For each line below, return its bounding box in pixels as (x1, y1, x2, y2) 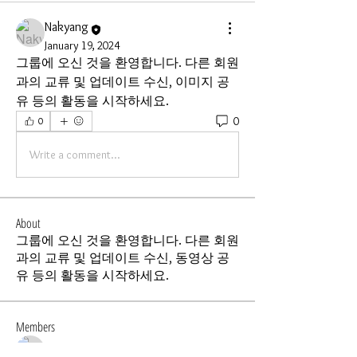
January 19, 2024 (45, 38, 120, 53)
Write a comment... (29, 147, 120, 162)
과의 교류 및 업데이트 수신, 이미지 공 (16, 74, 229, 89)
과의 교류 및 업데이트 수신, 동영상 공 (16, 250, 229, 265)
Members (16, 318, 55, 335)
